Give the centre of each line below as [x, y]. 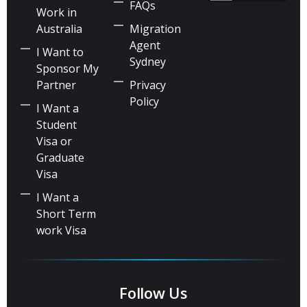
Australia [59, 29]
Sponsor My [67, 69]
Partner [56, 85]
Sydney [147, 62]
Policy [144, 102]
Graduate [60, 158]
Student [56, 125]
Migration [155, 29]
